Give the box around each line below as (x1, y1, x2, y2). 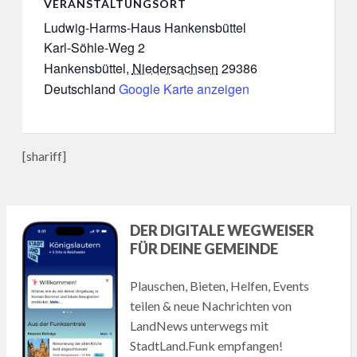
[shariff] (22, 148, 66, 164)
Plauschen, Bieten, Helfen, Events (130, 278, 310, 294)
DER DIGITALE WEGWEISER (130, 222, 315, 240)
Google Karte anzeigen (118, 80, 249, 99)
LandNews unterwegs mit (130, 318, 269, 334)
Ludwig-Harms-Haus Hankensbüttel (43, 18, 246, 37)
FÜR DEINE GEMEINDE (130, 240, 279, 258)
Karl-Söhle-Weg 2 (43, 38, 145, 57)
